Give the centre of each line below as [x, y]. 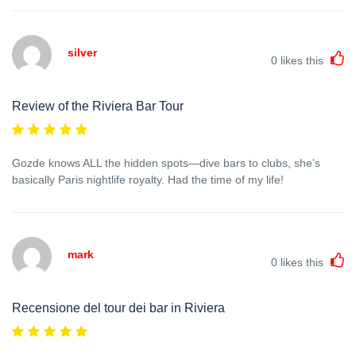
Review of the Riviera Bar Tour [98, 106]
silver [82, 52]
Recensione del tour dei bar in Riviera [118, 308]
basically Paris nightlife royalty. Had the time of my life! [148, 179]
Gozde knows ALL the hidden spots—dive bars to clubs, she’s [166, 163]
